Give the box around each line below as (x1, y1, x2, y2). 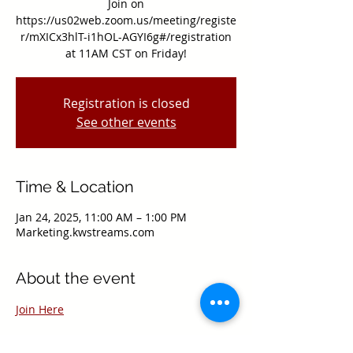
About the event (16, 268, 136, 288)
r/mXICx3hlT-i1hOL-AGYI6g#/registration (20, 28, 232, 44)
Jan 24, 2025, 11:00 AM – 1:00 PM (16, 209, 187, 225)
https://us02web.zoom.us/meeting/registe (16, 12, 236, 28)
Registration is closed (62, 94, 190, 112)
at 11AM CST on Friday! (65, 45, 187, 61)
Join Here (16, 301, 64, 317)
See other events (76, 113, 176, 131)
